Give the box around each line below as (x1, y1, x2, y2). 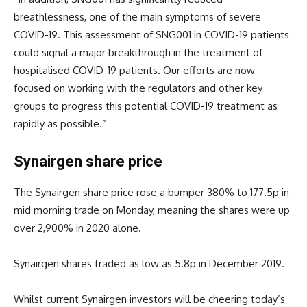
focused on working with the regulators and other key (14, 82, 262, 95)
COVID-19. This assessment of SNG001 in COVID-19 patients (14, 28, 289, 42)
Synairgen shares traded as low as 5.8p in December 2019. (14, 257, 284, 271)
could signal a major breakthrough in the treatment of (14, 46, 262, 60)
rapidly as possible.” (14, 117, 106, 131)
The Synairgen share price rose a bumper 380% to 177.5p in (14, 186, 289, 199)
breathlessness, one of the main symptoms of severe (14, 10, 261, 24)
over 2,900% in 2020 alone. (14, 221, 141, 235)
